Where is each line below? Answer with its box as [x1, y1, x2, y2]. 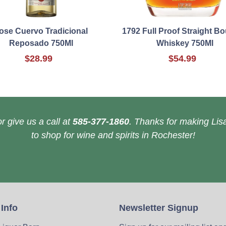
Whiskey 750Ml [156, 39, 213, 48]
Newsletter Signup [119, 203, 198, 213]
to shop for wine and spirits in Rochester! [31, 130, 195, 141]
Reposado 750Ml [9, 39, 73, 48]
